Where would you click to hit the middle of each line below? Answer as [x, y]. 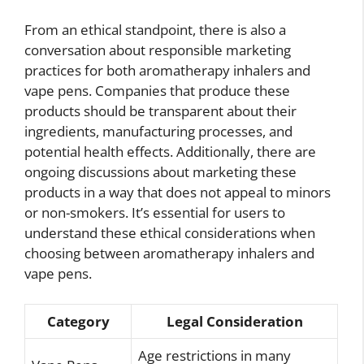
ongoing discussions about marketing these [160, 171]
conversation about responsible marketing [158, 50]
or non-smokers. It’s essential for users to [155, 212]
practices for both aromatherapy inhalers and [167, 70]
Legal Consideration [234, 322]
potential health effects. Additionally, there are [170, 151]
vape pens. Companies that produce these [157, 90]
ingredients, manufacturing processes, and [158, 131]
